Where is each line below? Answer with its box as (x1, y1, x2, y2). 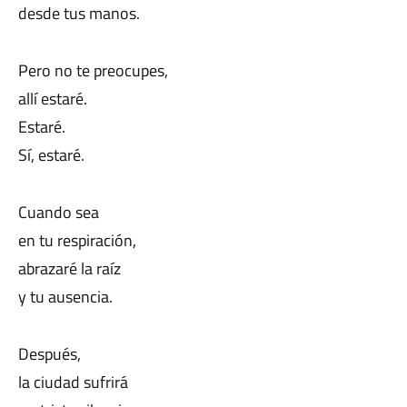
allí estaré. (18, 86, 87, 111)
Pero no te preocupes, (18, 58, 168, 83)
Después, (18, 342, 81, 366)
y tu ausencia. (18, 284, 113, 309)
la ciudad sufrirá (18, 370, 128, 394)
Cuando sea (18, 200, 99, 224)
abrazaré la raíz (18, 256, 121, 281)
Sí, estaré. (18, 143, 84, 167)
